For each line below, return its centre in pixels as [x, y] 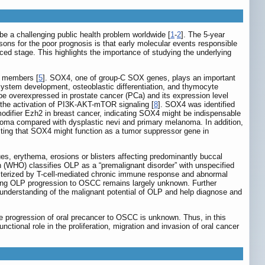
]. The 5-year [203, 35]
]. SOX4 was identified [196, 105]
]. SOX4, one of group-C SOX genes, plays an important [139, 78]
